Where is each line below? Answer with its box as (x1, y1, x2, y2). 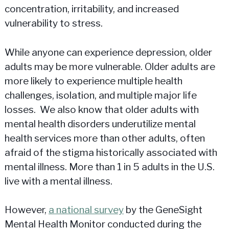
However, (4, 204, 49, 216)
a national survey (48, 204, 124, 216)
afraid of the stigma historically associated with (4, 146, 217, 158)
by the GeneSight (123, 204, 202, 216)
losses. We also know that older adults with (4, 103, 199, 116)
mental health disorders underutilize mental (4, 118, 196, 130)
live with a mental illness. (4, 175, 112, 187)
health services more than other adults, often (4, 132, 205, 144)
